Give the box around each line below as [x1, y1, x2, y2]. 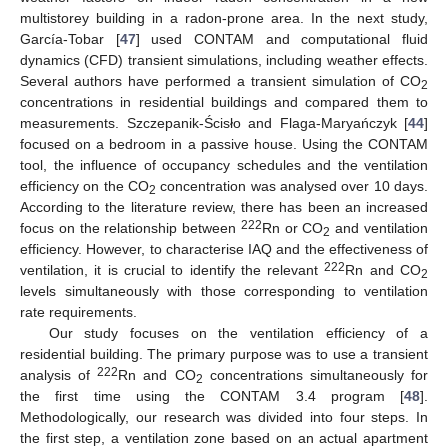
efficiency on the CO [20, 177, 149, 194]
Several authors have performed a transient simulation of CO [20, 72, 421, 89]
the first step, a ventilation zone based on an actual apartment [20, 429, 428, 446]
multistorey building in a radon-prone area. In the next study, [20, 9, 428, 26]
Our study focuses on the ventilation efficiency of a [48, 324, 428, 341]
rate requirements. [20, 303, 137, 320]
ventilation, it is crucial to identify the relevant [20, 261, 325, 278]
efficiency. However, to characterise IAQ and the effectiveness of [20, 240, 428, 257]
